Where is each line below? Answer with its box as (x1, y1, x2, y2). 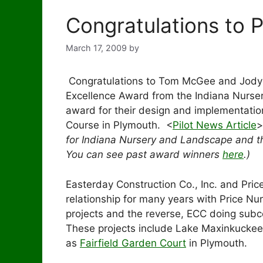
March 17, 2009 (66, 43, 127, 53)
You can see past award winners (66, 149, 222, 161)
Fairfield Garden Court (80, 237, 186, 249)
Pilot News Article (173, 119, 257, 131)
